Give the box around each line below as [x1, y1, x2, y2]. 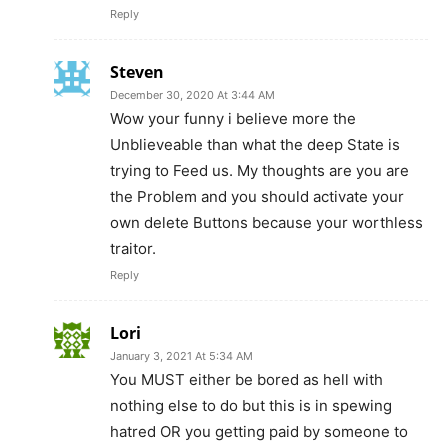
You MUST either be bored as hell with [110, 370, 383, 390]
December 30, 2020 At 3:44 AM [110, 88, 275, 103]
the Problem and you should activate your [110, 187, 404, 207]
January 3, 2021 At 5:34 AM [110, 349, 253, 364]
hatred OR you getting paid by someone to [110, 422, 408, 442]
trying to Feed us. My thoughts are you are [110, 161, 409, 181]
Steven [110, 61, 164, 84]
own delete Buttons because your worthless [110, 213, 423, 233]
